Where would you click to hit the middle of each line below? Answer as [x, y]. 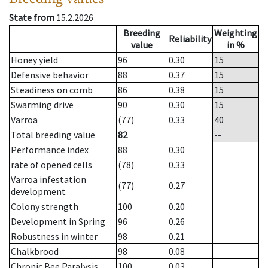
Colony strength [45, 207]
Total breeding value [53, 135]
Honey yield [34, 60]
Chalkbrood [35, 252]
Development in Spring [58, 222]
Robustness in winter [54, 237]
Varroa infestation [48, 180]
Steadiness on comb [52, 90]
